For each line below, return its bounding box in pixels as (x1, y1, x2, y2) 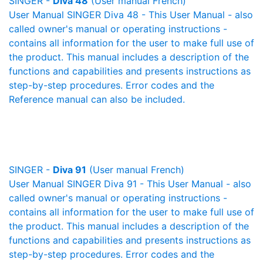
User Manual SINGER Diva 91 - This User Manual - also (9, 178, 251, 190)
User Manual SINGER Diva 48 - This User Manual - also (9, 9, 253, 21)
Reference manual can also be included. (9, 93, 185, 105)
